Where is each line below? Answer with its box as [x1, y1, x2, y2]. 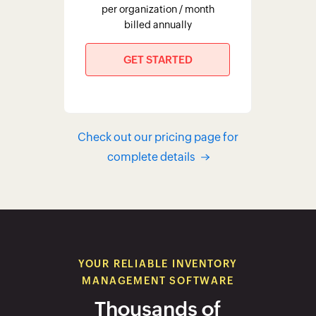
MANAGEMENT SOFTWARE [82, 275, 234, 287]
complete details [107, 150, 195, 164]
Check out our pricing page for [78, 130, 238, 145]
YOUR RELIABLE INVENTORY [78, 258, 238, 270]
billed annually [123, 19, 192, 31]
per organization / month [101, 4, 214, 16]
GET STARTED [123, 54, 193, 66]
